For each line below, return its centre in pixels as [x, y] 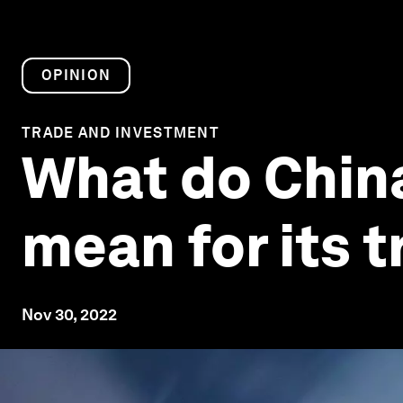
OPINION [76, 75]
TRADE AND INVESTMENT [121, 133]
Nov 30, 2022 [69, 314]
